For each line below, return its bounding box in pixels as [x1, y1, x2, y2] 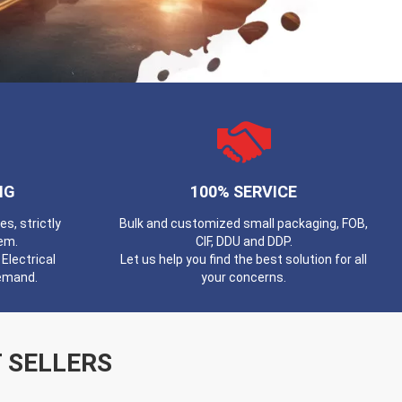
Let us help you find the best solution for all [120, 252, 368, 267]
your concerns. [201, 270, 287, 284]
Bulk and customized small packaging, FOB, [119, 216, 369, 231]
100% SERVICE [190, 182, 298, 201]
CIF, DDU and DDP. [195, 234, 293, 249]
